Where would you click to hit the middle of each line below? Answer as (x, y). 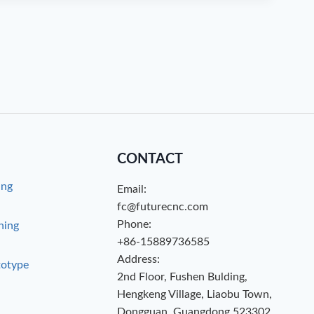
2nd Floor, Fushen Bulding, (182, 277)
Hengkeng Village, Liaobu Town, (194, 294)
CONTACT (150, 159)
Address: (138, 259)
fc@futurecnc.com (162, 207)
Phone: (134, 224)
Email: (131, 189)
